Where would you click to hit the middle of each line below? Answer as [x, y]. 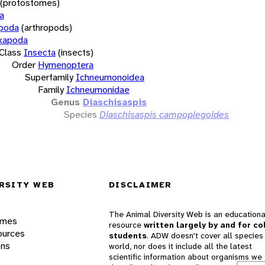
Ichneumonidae [98, 89]
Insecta [40, 52]
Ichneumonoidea [110, 77]
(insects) [76, 52]
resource [126, 225]
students [128, 236]
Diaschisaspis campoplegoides [164, 114]
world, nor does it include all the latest [180, 246]
